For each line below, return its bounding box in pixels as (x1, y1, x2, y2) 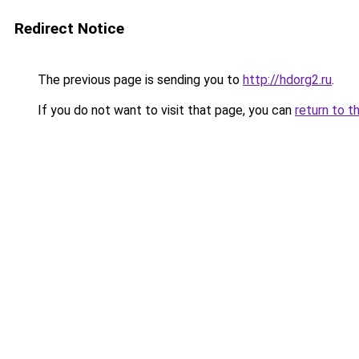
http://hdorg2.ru (243, 72, 332, 87)
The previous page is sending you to (34, 72, 243, 87)
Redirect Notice (14, 19, 124, 38)
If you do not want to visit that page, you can (34, 103, 295, 118)
